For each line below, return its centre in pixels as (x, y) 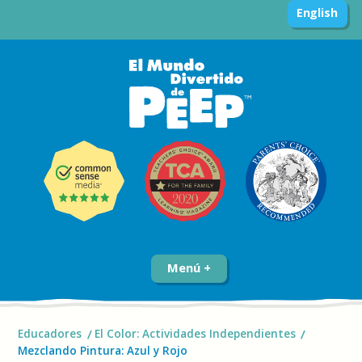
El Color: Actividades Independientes (195, 334)
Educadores (50, 334)
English (317, 13)
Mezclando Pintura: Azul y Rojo (105, 351)
